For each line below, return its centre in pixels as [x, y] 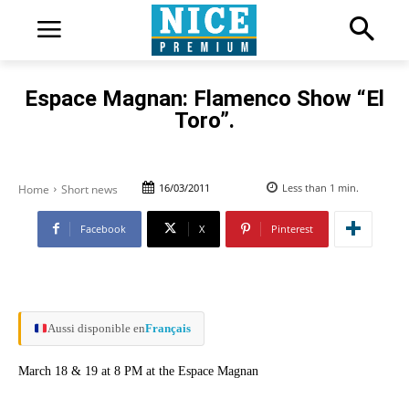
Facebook [103, 228]
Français [168, 328]
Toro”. [204, 120]
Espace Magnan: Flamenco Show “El [204, 98]
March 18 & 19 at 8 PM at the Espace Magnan [138, 371]
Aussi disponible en [96, 328]
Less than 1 [309, 187]
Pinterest [292, 228]
